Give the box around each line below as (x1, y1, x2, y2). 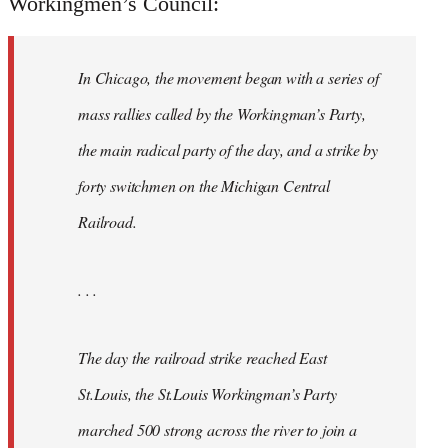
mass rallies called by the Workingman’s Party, (78, 103, 366, 125)
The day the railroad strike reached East (78, 347, 327, 369)
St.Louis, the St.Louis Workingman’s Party (78, 383, 337, 405)
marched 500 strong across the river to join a (78, 419, 357, 441)
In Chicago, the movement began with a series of (78, 67, 379, 89)
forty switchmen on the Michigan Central (78, 175, 330, 197)
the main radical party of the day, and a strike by (78, 139, 378, 161)
